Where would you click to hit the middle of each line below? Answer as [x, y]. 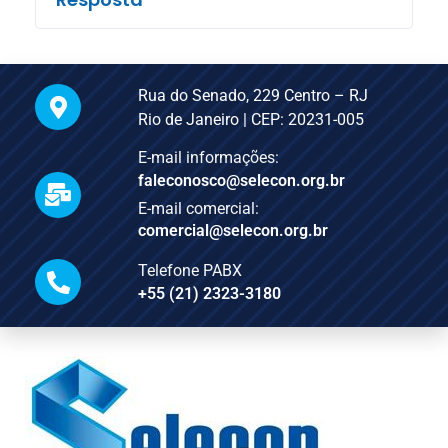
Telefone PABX [190, 271]
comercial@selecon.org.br [233, 231]
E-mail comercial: [199, 208]
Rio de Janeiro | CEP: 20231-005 [251, 120]
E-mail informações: [209, 158]
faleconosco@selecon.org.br [242, 180]
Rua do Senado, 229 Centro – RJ [253, 96]
